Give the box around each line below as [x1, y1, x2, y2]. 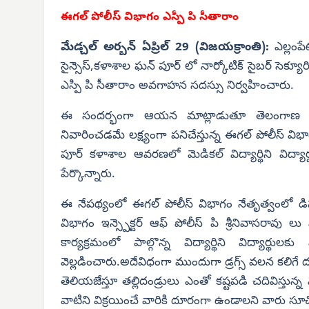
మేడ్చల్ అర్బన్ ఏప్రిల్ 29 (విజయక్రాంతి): [61, 39, 275, 56]
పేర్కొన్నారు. [61, 166, 115, 183]
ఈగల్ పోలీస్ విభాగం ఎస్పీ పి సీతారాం [61, 10, 239, 26]
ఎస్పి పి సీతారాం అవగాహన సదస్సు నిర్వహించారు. [61, 78, 294, 94]
